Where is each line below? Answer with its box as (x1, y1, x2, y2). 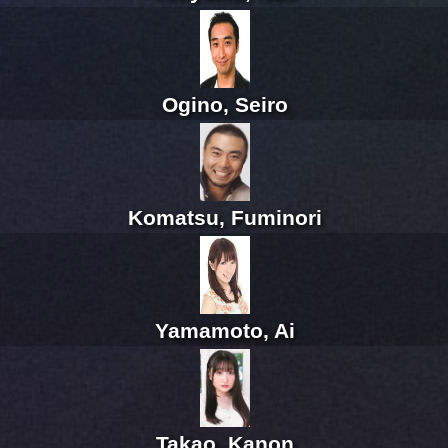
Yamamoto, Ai (154, 319, 295, 343)
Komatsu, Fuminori (127, 206, 322, 230)
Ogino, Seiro (161, 93, 288, 117)
